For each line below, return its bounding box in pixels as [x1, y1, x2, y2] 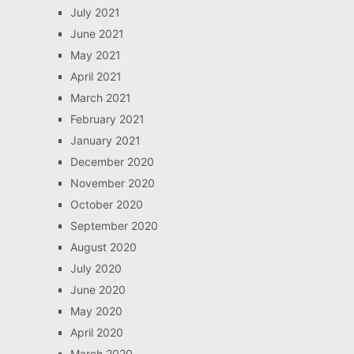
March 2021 [70, 90, 131, 104]
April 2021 [70, 69, 122, 83]
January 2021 [70, 133, 141, 147]
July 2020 [70, 261, 122, 275]
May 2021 [70, 47, 121, 62]
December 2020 [70, 154, 154, 168]
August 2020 [70, 239, 137, 254]
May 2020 [70, 303, 122, 318]
